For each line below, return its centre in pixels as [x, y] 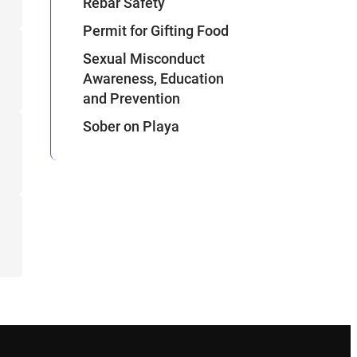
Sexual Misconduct [144, 59]
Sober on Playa [131, 127]
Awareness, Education [154, 79]
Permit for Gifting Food [156, 31]
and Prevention [132, 99]
